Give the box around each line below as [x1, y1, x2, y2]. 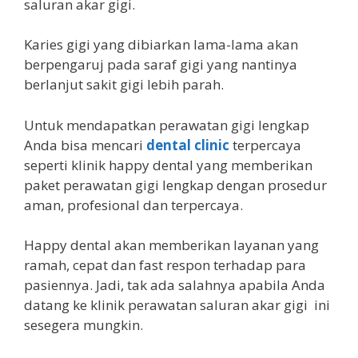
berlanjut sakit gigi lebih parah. [24, 75, 224, 93]
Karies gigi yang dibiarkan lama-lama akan [24, 35, 298, 54]
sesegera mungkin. [24, 316, 143, 334]
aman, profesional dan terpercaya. [24, 195, 243, 214]
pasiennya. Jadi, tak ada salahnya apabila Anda [24, 276, 325, 294]
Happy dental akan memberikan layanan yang [24, 236, 319, 254]
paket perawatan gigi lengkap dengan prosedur [24, 175, 327, 194]
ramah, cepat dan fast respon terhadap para [24, 256, 306, 274]
